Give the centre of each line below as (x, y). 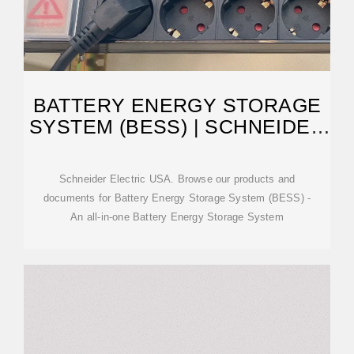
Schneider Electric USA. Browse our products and (177, 179)
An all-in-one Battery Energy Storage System (177, 217)
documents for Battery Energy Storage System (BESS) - (177, 198)
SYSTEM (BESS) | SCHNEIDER (177, 126)
